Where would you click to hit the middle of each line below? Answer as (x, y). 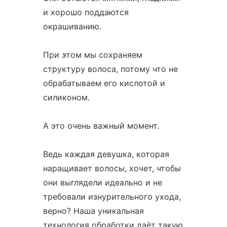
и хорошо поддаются (86, 12)
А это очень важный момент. (101, 126)
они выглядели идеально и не (102, 182)
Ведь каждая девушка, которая (106, 154)
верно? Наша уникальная (93, 211)
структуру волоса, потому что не (110, 69)
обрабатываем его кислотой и (104, 83)
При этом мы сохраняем (92, 55)
